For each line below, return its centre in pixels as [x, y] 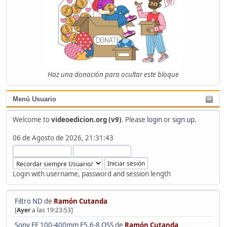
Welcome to [32, 120]
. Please [134, 120]
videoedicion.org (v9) [86, 120]
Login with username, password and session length [91, 174]
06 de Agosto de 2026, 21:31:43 [63, 138]
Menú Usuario [34, 99]
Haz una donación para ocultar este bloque [113, 74]
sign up [183, 120]
